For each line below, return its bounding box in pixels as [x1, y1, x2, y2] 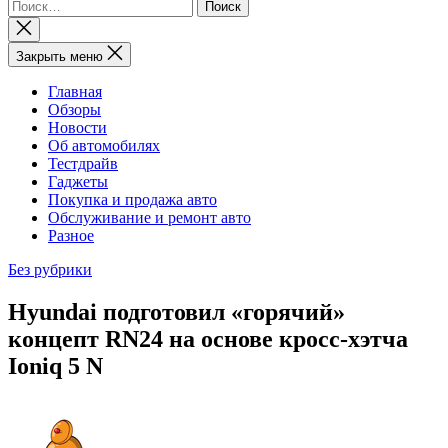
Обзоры [48, 100, 101, 118]
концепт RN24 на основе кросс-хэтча [8, 325, 408, 352]
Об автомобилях [48, 136, 160, 154]
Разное [48, 226, 94, 244]
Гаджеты [48, 172, 108, 190]
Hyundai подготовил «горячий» [8, 298, 345, 325]
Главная [48, 82, 102, 100]
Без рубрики [8, 260, 92, 278]
